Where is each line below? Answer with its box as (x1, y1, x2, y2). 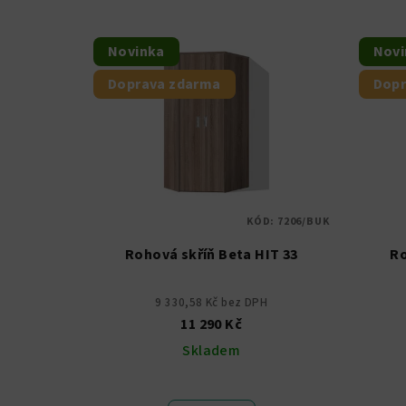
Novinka (108, 42, 165, 63)
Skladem (182, 341, 241, 362)
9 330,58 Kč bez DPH (155, 295, 268, 312)
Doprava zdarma (108, 74, 221, 95)
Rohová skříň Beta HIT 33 (124, 245, 298, 266)
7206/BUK (277, 214, 330, 230)
